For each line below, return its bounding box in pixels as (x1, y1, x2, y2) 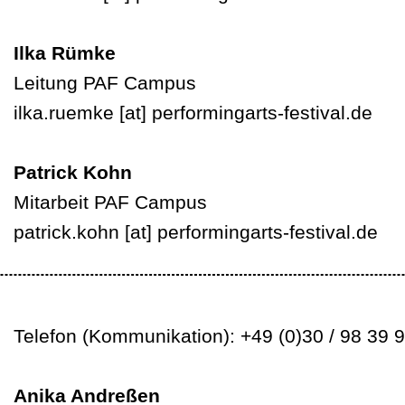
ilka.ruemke (14, 102, 114, 123)
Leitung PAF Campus (14, 72, 196, 93)
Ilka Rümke (14, 42, 121, 63)
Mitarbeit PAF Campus (14, 192, 207, 212)
